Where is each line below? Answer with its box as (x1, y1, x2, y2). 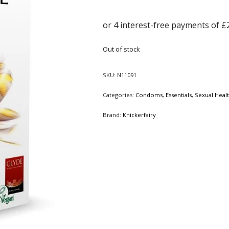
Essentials (165, 91, 192, 99)
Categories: (102, 91, 135, 99)
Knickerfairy (122, 111, 156, 119)
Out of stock (102, 44, 140, 54)
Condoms (135, 91, 163, 99)
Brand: (102, 111, 123, 119)
